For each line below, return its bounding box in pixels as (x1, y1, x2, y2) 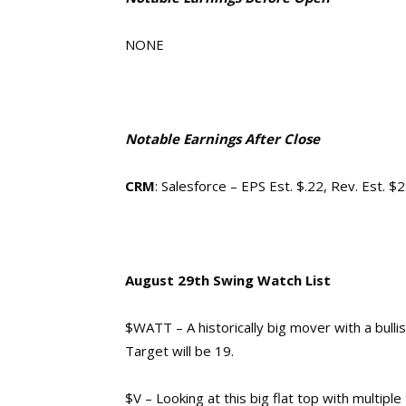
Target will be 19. (125, 342, 234, 360)
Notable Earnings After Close (125, 130, 320, 148)
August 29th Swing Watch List (125, 271, 331, 289)
